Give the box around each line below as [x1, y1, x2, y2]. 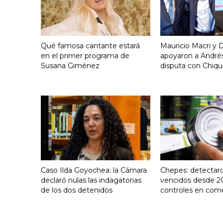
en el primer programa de [41, 51, 129, 60]
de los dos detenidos [41, 186, 112, 195]
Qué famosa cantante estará [41, 41, 140, 50]
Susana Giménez [41, 61, 100, 70]
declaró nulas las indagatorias [41, 176, 141, 185]
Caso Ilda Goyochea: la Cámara [41, 166, 147, 175]
